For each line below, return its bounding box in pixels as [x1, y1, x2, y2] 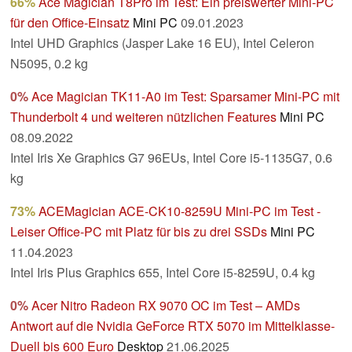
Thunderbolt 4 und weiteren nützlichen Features [10, 108, 277, 126]
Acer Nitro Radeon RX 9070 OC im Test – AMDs [31, 296, 300, 315]
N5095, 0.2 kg [10, 54, 88, 73]
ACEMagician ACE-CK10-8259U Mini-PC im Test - [38, 202, 321, 221]
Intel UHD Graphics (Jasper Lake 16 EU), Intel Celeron [10, 34, 314, 53]
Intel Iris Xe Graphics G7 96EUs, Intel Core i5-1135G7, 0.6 [10, 148, 332, 167]
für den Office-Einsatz [10, 13, 130, 32]
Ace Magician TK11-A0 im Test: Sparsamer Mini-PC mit [31, 87, 339, 106]
